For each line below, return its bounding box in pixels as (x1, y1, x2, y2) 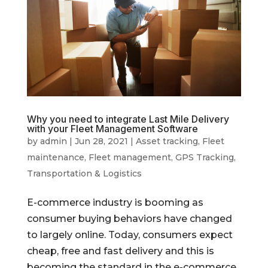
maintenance (26, 152, 84, 163)
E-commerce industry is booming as (26, 197, 203, 209)
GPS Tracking (175, 152, 234, 163)
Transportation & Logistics (26, 168, 142, 179)
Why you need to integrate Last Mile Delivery (26, 113, 229, 126)
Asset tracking (135, 136, 198, 147)
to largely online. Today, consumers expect (26, 229, 233, 241)
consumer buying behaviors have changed (26, 213, 232, 225)
